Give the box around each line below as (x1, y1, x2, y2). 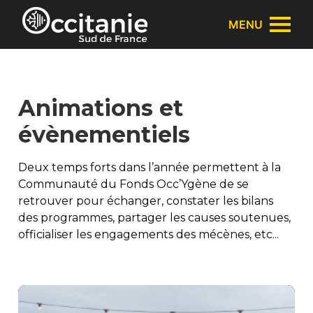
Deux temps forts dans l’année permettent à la (18, 161, 281, 175)
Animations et (18, 94, 183, 122)
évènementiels (18, 121, 190, 149)
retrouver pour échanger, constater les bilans (18, 194, 273, 208)
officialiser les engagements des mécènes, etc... (18, 228, 279, 242)
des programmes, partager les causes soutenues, (18, 211, 291, 225)
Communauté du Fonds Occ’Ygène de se (18, 177, 249, 191)
